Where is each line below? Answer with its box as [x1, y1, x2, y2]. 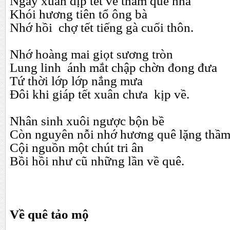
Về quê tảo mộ [10, 207, 89, 222]
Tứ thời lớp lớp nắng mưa [10, 73, 143, 88]
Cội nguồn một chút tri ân [10, 140, 144, 155]
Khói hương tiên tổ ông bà [10, 7, 147, 22]
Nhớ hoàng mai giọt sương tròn [10, 47, 173, 62]
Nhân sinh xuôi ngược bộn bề [10, 113, 164, 128]
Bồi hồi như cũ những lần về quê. [10, 154, 184, 168]
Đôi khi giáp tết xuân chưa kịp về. [10, 87, 189, 102]
